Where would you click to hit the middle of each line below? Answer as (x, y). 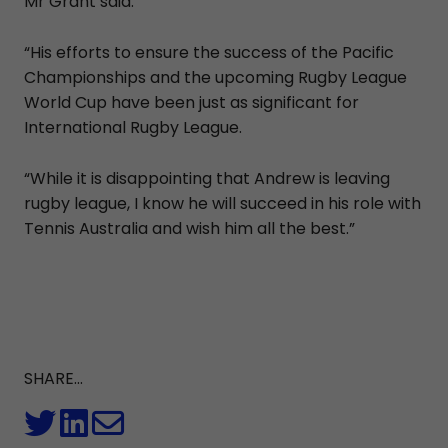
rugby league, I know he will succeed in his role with (222, 203)
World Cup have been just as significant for (191, 102)
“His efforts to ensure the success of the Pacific (209, 52)
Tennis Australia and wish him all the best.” (191, 228)
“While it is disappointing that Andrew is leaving (207, 178)
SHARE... (53, 378)
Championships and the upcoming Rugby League (215, 77)
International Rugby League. (133, 127)
